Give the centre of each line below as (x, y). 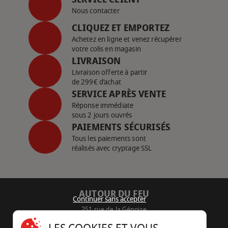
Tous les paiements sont (109, 138)
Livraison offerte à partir (109, 72)
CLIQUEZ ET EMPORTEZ (121, 28)
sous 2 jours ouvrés (102, 115)
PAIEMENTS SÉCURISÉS (121, 127)
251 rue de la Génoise (114, 209)
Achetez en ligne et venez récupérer (126, 39)
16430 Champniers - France (114, 218)
